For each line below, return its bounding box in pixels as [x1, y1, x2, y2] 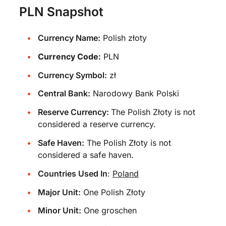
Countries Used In [37, 168, 107, 179]
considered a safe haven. [37, 149, 134, 160]
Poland [112, 168, 139, 179]
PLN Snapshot [19, 4, 104, 19]
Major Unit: [37, 187, 81, 197]
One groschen [81, 205, 137, 216]
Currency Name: [37, 33, 100, 43]
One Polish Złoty [80, 187, 145, 197]
